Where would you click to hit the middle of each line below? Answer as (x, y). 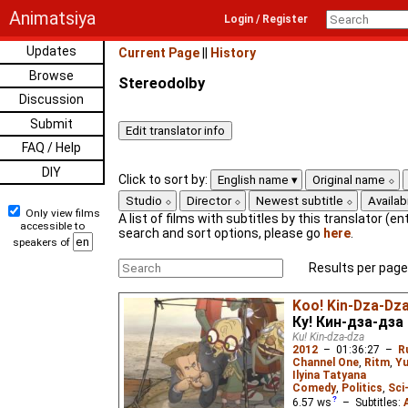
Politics (362, 388)
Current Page (159, 53)
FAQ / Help (52, 148)
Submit (52, 123)
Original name (350, 180)
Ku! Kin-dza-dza (328, 337)
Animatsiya (52, 18)
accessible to (52, 226)
